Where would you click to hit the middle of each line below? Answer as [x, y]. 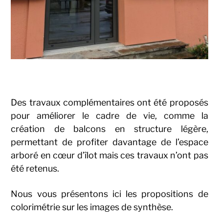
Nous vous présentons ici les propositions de [109, 194]
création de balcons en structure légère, [109, 129]
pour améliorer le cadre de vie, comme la [109, 115]
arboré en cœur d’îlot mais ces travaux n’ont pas [109, 155]
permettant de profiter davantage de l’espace [109, 142]
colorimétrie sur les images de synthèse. [92, 207]
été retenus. [35, 168]
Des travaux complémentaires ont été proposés [109, 102]
